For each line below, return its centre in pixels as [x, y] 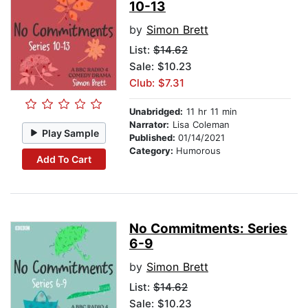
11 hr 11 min [210, 112]
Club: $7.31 [157, 83]
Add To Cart [64, 159]
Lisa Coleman [199, 125]
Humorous [198, 151]
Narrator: [149, 125]
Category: [153, 151]
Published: [154, 138]
